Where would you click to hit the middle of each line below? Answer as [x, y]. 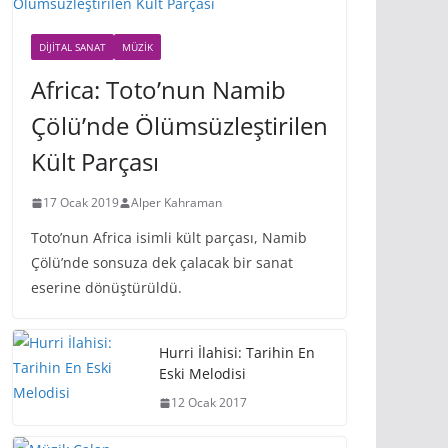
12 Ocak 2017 [209, 402]
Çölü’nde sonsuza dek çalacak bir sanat [162, 262]
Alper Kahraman [176, 202]
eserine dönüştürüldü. [106, 287]
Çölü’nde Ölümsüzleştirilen [179, 125]
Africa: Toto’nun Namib [158, 89]
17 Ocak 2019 [81, 202]
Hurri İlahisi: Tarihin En [237, 352]
